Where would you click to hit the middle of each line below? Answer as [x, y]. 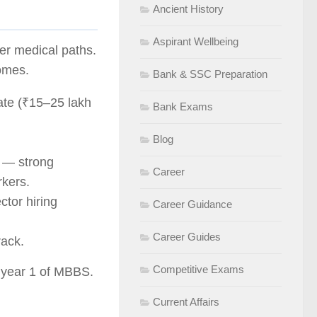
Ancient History [188, 9]
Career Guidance [192, 204]
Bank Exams [183, 106]
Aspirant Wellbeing [196, 41]
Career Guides [187, 237]
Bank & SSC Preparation [210, 74]
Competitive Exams [198, 269]
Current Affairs [186, 302]
